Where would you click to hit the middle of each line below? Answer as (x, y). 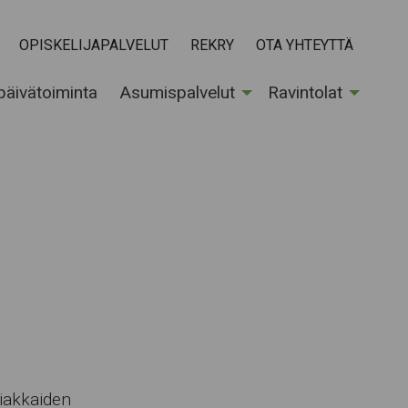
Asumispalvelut (177, 92)
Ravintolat (305, 92)
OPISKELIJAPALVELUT (94, 45)
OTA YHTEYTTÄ (305, 45)
